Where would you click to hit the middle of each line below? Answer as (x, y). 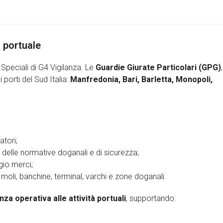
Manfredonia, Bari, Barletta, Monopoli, (141, 79)
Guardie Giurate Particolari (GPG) (158, 67)
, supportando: (151, 198)
